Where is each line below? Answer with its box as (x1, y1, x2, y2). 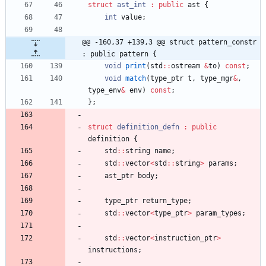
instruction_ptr (154, 234, 217, 243)
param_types (196, 209, 242, 218)
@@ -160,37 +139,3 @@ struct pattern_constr (82, 38, 256, 47)
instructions (88, 246, 138, 255)
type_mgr (200, 74, 233, 83)
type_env (88, 86, 121, 95)
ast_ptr (104, 172, 134, 180)
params (208, 159, 233, 168)
